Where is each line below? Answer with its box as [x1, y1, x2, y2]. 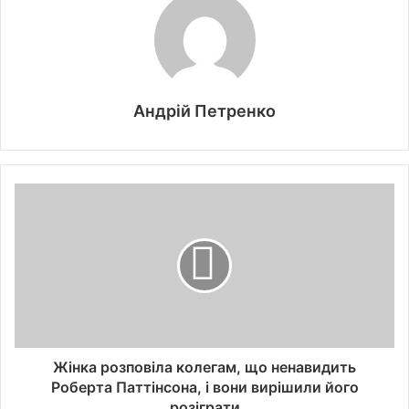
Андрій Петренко [133, 101, 276, 121]
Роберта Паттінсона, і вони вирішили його [50, 378, 359, 397]
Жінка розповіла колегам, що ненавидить [53, 358, 356, 377]
